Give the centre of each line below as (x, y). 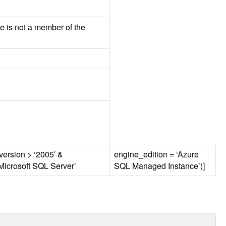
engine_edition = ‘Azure (156, 154)
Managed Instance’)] (167, 165)
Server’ (62, 165)
